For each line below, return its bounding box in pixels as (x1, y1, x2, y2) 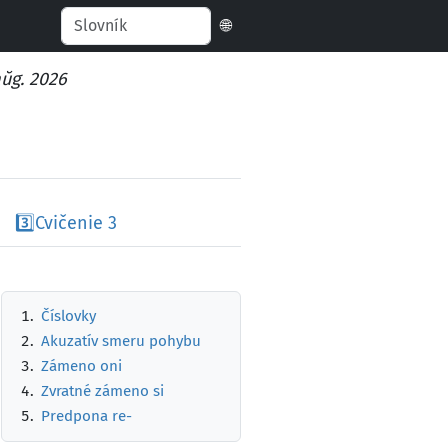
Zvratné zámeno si (41, 382, 165, 400)
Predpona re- (41, 407, 133, 425)
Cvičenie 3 (34, 212, 117, 234)
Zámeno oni (41, 357, 123, 375)
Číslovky (41, 307, 97, 325)
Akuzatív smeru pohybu (41, 332, 202, 350)
